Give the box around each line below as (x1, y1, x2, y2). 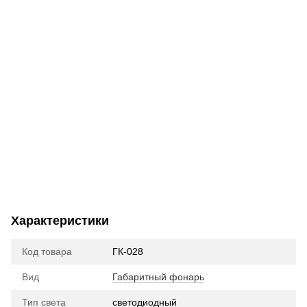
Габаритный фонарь (112, 271, 204, 282)
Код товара (22, 245, 72, 257)
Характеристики (11, 213, 109, 228)
